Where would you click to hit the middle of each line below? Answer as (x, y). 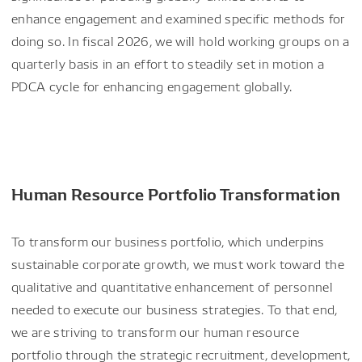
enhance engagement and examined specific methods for (179, 18)
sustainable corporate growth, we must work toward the (178, 264)
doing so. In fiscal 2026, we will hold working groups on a (181, 41)
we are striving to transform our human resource (156, 332)
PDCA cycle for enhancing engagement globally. (152, 86)
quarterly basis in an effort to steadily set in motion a (168, 63)
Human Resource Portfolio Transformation (176, 193)
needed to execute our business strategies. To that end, (175, 309)
